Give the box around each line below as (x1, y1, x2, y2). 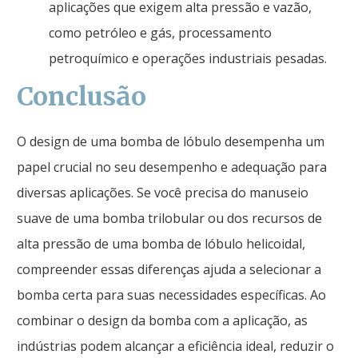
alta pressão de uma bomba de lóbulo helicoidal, (17, 234, 305, 253)
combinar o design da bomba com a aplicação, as (17, 311, 308, 329)
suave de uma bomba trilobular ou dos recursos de (17, 209, 322, 227)
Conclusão (17, 80, 146, 113)
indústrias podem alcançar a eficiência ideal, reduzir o (17, 336, 334, 355)
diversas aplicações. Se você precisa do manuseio (17, 183, 308, 201)
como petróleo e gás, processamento (49, 23, 272, 42)
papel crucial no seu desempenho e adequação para (17, 157, 327, 176)
